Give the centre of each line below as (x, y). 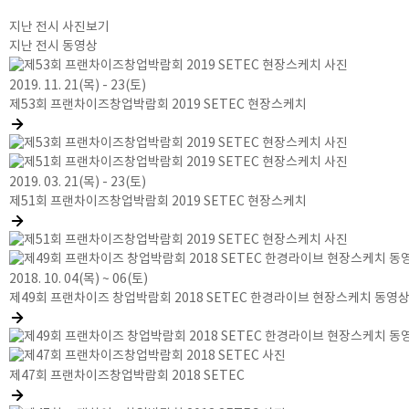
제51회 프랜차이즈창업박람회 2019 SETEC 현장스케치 (158, 201)
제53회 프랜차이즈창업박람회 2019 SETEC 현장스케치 (158, 105)
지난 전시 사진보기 (59, 27)
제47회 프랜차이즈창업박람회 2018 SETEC (127, 376)
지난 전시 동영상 (53, 47)
